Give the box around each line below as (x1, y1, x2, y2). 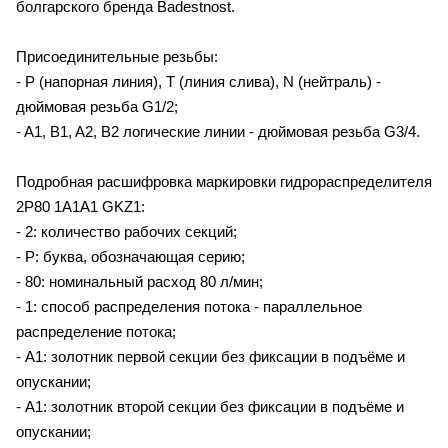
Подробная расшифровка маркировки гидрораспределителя (16, 172, 432, 190)
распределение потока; (16, 322, 176, 340)
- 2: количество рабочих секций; (16, 222, 237, 240)
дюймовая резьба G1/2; (16, 97, 178, 115)
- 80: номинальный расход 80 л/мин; (16, 272, 263, 290)
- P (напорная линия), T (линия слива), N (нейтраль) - (16, 72, 381, 90)
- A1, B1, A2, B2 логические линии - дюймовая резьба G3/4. (16, 122, 420, 140)
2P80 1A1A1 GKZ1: (16, 197, 145, 215)
